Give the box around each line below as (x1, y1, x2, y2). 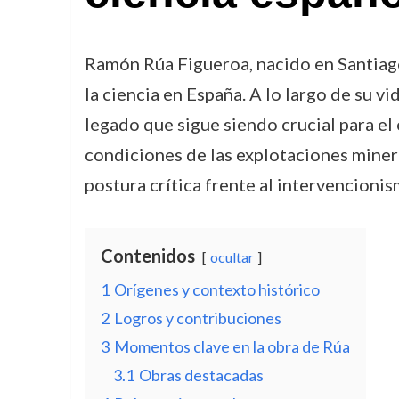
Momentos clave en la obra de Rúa (113, 337, 350, 356)
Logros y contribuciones (113, 308, 281, 328)
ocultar (209, 248, 254, 265)
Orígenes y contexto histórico (113, 280, 320, 299)
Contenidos (100, 245, 195, 266)
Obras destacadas (138, 365, 264, 385)
